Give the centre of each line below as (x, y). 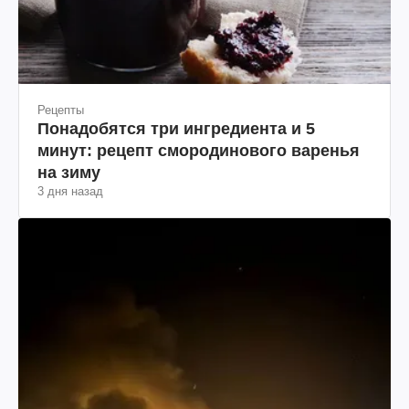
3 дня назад (70, 192)
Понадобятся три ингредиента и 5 (176, 129)
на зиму (69, 173)
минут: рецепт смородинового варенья (199, 151)
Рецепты (61, 110)
